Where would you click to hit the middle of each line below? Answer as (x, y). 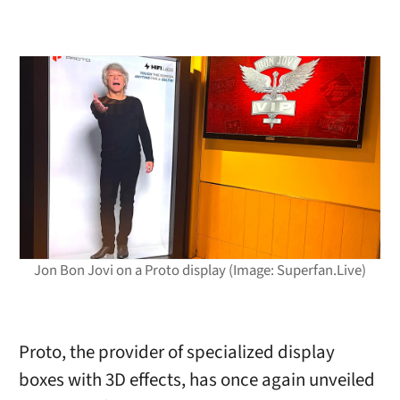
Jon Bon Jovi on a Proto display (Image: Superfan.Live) (200, 271)
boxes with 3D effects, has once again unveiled (196, 380)
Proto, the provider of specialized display (176, 353)
